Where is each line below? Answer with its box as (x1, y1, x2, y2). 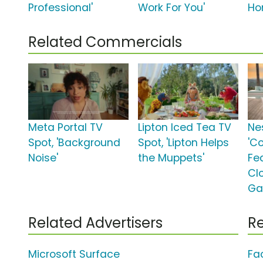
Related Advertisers (28, 213, 163, 233)
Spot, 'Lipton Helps (138, 136, 230, 150)
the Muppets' (138, 151, 205, 166)
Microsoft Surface (28, 247, 120, 262)
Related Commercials (28, 32, 182, 52)
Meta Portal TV (28, 120, 103, 135)
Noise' (28, 151, 58, 166)
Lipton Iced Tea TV (138, 120, 232, 135)
